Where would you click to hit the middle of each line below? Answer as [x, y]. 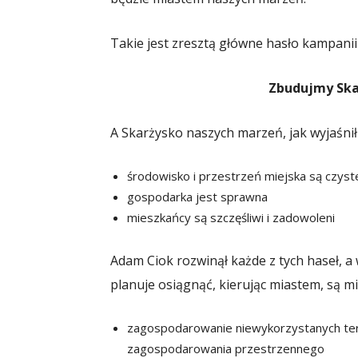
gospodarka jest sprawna [197, 196]
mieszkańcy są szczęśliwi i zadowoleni [231, 217]
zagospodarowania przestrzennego [226, 348]
